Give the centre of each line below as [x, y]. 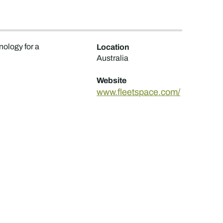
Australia [113, 58]
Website [112, 80]
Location [113, 47]
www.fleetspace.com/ [139, 92]
